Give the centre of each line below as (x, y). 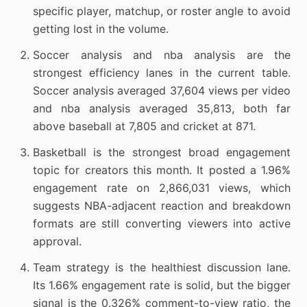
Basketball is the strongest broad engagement (162, 152)
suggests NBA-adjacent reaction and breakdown (162, 206)
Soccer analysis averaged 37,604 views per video (162, 90)
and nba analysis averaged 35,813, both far (162, 108)
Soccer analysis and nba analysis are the (162, 55)
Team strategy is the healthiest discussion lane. (162, 267)
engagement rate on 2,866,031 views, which (162, 188)
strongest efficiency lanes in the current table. (162, 73)
